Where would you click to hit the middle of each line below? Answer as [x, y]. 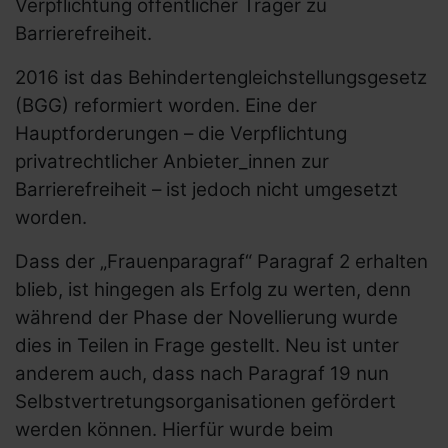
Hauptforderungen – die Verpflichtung [181, 134]
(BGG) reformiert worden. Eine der [166, 106]
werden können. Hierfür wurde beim [174, 430]
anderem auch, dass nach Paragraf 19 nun [202, 374]
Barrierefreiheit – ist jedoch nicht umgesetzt [206, 190]
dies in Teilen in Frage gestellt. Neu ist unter [207, 346]
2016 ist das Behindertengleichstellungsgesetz [221, 78]
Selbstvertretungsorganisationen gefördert [205, 402]
